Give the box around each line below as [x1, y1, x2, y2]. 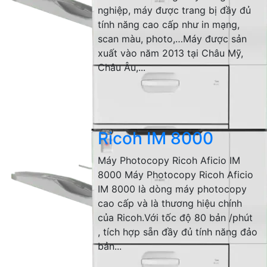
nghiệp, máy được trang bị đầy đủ [98, 4, 252, 16]
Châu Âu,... [98, 61, 146, 73]
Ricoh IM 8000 [98, 128, 214, 148]
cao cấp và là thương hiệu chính [98, 197, 243, 209]
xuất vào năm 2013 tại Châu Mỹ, [98, 47, 244, 59]
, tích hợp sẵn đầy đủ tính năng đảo [98, 226, 258, 238]
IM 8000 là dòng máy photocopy [98, 183, 247, 195]
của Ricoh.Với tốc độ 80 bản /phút [98, 212, 253, 223]
